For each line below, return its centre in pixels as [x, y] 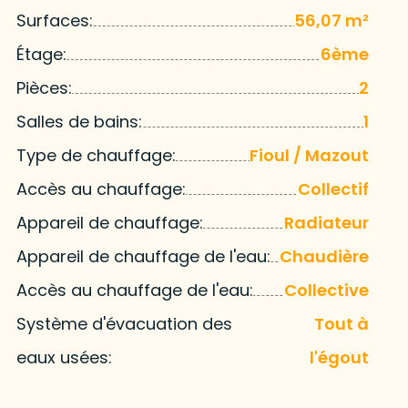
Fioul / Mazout [310, 156]
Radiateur [327, 223]
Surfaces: [54, 21]
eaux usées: [64, 358]
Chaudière [325, 257]
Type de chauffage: [96, 156]
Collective [327, 291]
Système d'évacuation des [124, 324]
